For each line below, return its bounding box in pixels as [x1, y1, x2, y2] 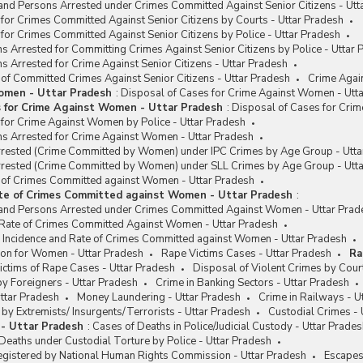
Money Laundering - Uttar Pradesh [77, 290, 241, 305]
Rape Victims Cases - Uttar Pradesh [161, 246, 331, 261]
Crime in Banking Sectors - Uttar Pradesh [156, 275, 349, 290]
